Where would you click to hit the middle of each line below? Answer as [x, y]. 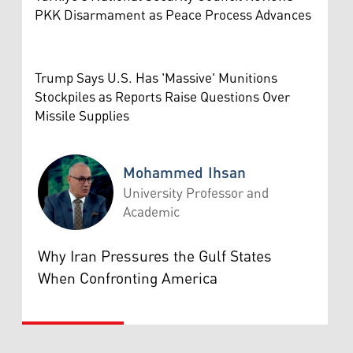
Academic [151, 212]
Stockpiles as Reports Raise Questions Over [162, 97]
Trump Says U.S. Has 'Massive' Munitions [156, 78]
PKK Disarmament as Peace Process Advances [173, 15]
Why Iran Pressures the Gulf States [155, 256]
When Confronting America [128, 279]
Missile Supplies [82, 116]
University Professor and [196, 193]
